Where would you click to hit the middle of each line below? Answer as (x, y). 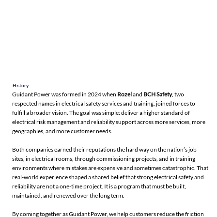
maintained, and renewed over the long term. (69, 195)
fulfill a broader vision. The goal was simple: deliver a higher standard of (101, 112)
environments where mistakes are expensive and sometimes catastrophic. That (110, 168)
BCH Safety (158, 94)
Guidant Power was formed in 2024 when (65, 94)
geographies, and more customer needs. (62, 131)
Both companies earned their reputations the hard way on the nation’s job (105, 149)
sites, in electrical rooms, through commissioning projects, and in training (104, 158)
